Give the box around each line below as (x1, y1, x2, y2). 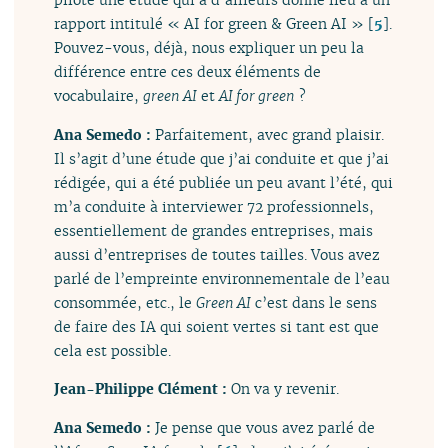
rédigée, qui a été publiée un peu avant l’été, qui (54, 172, 394, 192)
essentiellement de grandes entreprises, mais (54, 220, 374, 240)
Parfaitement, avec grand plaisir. (155, 124, 385, 144)
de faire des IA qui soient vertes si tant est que (54, 316, 380, 336)
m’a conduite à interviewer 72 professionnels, (54, 196, 375, 216)
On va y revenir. (231, 379, 340, 399)
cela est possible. (54, 340, 172, 360)
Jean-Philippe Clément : (54, 379, 232, 399)
